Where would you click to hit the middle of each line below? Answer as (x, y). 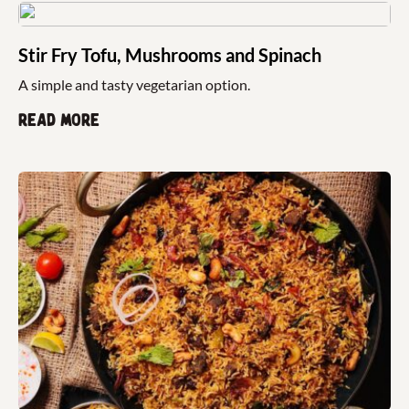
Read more (59, 121)
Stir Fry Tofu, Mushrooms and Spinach (170, 55)
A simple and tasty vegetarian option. (134, 85)
